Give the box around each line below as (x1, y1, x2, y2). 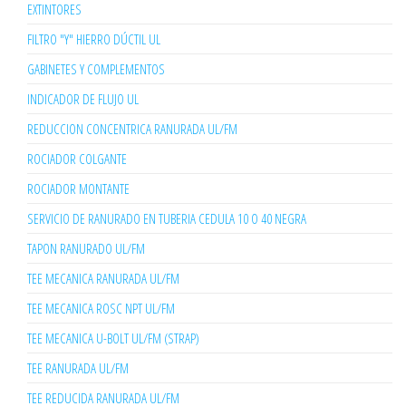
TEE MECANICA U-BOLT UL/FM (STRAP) (27, 329, 199, 348)
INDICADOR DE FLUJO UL (27, 90, 139, 109)
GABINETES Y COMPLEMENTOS (27, 60, 165, 79)
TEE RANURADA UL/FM (27, 359, 129, 378)
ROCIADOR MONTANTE (27, 179, 130, 198)
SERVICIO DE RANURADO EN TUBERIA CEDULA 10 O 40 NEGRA (27, 209, 306, 228)
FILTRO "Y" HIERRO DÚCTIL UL (27, 30, 160, 49)
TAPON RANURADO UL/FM (27, 239, 145, 258)
